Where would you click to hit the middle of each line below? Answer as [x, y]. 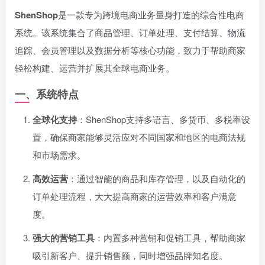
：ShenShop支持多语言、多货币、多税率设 [164, 119]
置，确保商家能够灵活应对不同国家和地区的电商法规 [139, 137]
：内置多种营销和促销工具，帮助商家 [170, 237]
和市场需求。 [59, 155]
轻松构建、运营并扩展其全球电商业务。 [95, 68]
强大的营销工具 [64, 238]
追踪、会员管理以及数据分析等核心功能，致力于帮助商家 [130, 50]
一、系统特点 [47, 94]
